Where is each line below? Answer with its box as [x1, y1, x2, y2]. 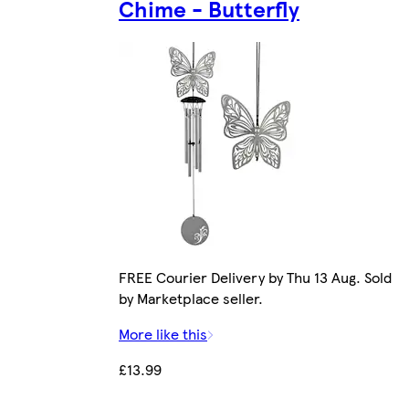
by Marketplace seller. [119, 287, 263, 309]
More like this [119, 322, 207, 344]
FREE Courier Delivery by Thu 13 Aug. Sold [119, 266, 392, 288]
